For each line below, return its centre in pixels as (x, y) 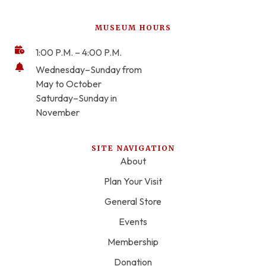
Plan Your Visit (133, 181)
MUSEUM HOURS (133, 28)
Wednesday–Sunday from (89, 70)
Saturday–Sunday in (76, 98)
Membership (133, 242)
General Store (133, 202)
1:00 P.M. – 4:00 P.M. (79, 53)
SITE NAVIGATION (133, 148)
